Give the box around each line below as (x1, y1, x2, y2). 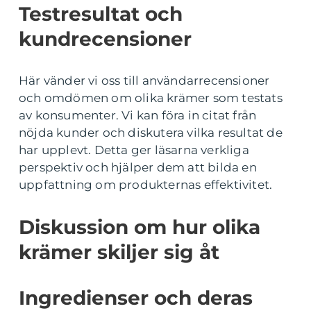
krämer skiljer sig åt (19, 239, 219, 264)
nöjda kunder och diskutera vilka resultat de (19, 125, 283, 140)
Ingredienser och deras (19, 285, 253, 310)
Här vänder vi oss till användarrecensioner (19, 73, 270, 87)
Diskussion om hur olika (19, 215, 260, 239)
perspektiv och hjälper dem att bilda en (19, 160, 257, 174)
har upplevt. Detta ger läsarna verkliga (19, 142, 249, 157)
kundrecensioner (19, 26, 192, 51)
